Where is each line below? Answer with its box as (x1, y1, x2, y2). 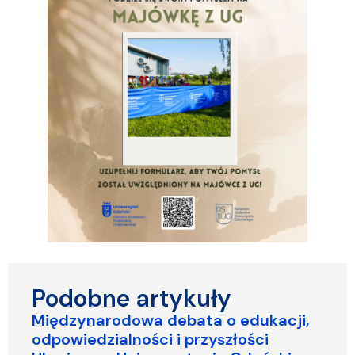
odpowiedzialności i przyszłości (32, 328, 269, 349)
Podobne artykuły (32, 282, 231, 314)
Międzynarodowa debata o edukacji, (32, 309, 310, 330)
